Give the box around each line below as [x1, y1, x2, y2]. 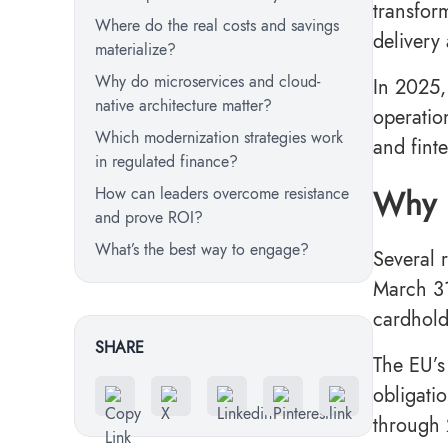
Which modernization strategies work [95, 126, 343, 149]
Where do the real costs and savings [95, 14, 339, 37]
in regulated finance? [95, 150, 243, 173]
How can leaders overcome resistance [95, 182, 349, 205]
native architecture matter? [95, 94, 277, 117]
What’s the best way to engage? [95, 238, 314, 261]
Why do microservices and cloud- [95, 70, 320, 93]
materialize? [95, 38, 181, 61]
